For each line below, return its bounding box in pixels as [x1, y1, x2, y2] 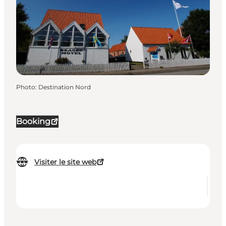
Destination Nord [38, 83, 91, 91]
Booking [16, 117, 50, 127]
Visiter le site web [34, 157, 96, 167]
